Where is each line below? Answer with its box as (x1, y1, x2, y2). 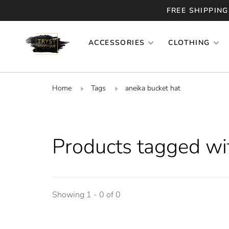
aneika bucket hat (125, 83, 180, 93)
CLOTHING (168, 38, 210, 48)
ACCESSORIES (88, 38, 145, 48)
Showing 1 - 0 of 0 (52, 189, 121, 200)
